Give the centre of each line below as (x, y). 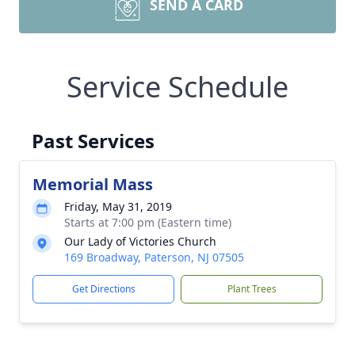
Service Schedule (177, 87)
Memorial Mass (93, 184)
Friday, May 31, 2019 (118, 206)
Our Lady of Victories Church (140, 241)
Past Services (93, 141)
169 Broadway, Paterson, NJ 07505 (154, 257)
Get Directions (103, 289)
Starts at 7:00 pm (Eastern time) (148, 222)
